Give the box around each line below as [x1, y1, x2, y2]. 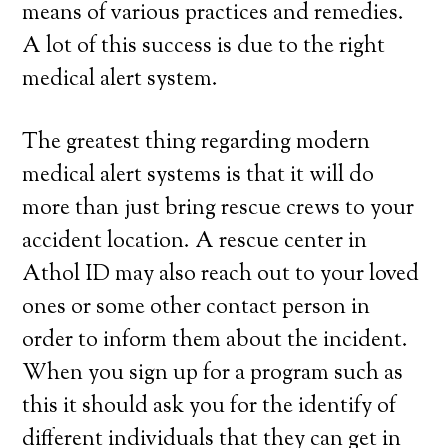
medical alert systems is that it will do [22, 160, 375, 192]
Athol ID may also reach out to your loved [22, 259, 420, 291]
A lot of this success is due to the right [22, 31, 386, 63]
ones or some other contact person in [22, 292, 371, 324]
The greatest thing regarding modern [22, 127, 371, 159]
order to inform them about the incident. [22, 325, 409, 357]
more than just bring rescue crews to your [22, 193, 415, 225]
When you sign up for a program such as [22, 358, 404, 390]
